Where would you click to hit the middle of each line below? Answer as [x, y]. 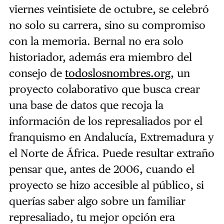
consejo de [37, 73]
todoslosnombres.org [117, 73]
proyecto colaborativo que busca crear [104, 89]
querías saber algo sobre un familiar [97, 201]
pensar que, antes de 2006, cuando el [101, 169]
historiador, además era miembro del [100, 57]
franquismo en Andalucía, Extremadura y [111, 137]
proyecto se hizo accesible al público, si [106, 185]
